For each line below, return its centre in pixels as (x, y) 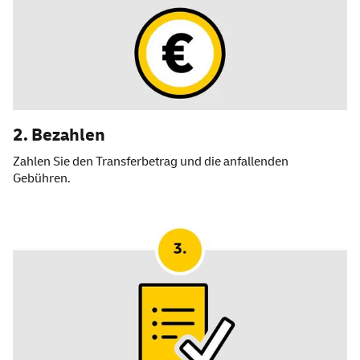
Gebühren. (42, 179)
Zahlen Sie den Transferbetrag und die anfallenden (151, 162)
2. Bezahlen (59, 135)
